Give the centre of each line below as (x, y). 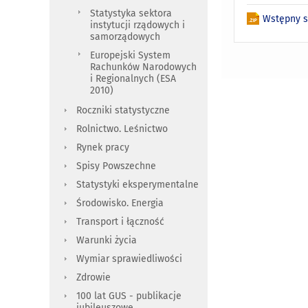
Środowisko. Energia (120, 203)
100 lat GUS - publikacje (129, 296)
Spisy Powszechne (116, 166)
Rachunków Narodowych (143, 67)
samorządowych (125, 37)
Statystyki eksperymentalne (137, 185)
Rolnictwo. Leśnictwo (122, 129)
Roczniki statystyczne (123, 111)
